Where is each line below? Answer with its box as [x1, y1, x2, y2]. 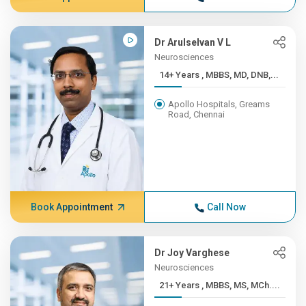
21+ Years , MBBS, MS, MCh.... [201, 280, 281, 290]
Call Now [206, 201, 246, 212]
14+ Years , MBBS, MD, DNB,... [201, 70, 279, 80]
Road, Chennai [168, 109, 225, 120]
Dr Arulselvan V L [154, 37, 232, 48]
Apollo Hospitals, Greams [168, 99, 270, 109]
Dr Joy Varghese [154, 247, 230, 258]
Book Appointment [30, 201, 113, 212]
